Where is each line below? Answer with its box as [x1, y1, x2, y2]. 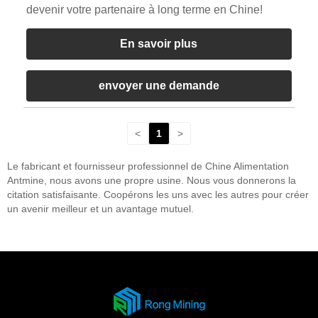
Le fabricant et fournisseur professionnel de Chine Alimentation [7, 160, 289, 172]
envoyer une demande [98, 79, 219, 92]
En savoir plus [120, 37, 198, 50]
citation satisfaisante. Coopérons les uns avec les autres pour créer [7, 188, 309, 200]
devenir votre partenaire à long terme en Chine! [26, 3, 263, 16]
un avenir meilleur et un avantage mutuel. [7, 202, 194, 214]
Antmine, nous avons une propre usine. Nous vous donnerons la [7, 174, 296, 186]
